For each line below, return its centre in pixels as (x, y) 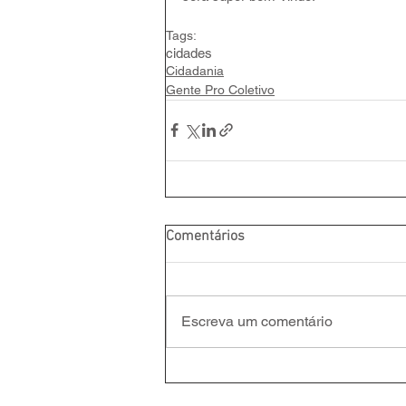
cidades (189, 53)
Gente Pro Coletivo (220, 89)
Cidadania (195, 70)
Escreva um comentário (257, 321)
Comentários (205, 236)
